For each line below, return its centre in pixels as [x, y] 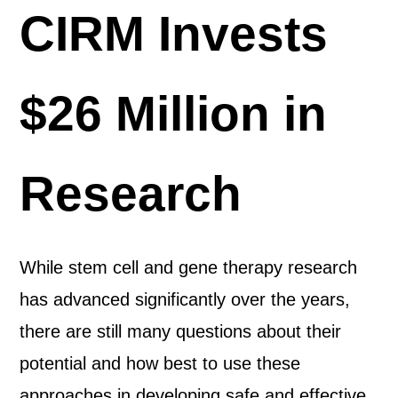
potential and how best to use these [160, 363]
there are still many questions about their [181, 331]
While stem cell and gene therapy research [189, 267]
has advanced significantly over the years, [185, 299]
